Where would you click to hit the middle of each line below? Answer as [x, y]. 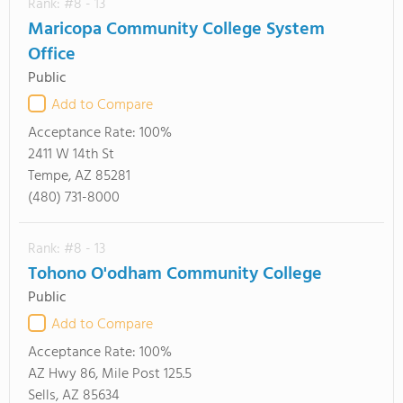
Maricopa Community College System [176, 30]
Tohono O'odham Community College [175, 274]
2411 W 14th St [71, 155]
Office [52, 55]
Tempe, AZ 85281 [79, 176]
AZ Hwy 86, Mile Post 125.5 [110, 374]
